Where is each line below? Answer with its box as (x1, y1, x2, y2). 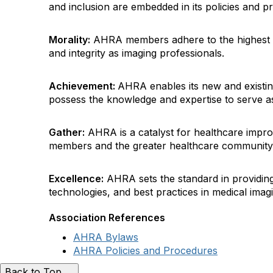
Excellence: (49, 172, 104, 185)
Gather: (49, 126, 85, 138)
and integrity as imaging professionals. (49, 47, 224, 59)
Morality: (49, 34, 90, 46)
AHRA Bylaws (73, 231, 138, 243)
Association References (49, 211, 165, 224)
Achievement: (49, 80, 118, 92)
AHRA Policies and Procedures (73, 244, 218, 257)
